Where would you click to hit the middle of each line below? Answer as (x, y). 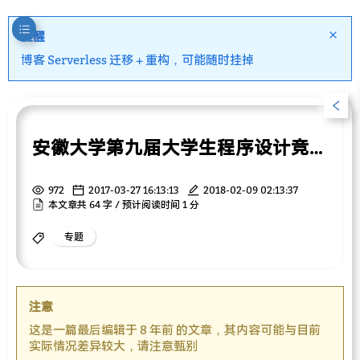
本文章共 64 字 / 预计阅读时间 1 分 (124, 205)
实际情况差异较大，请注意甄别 (113, 346)
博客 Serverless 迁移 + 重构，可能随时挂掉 (137, 59)
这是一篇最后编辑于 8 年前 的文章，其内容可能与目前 (175, 330)
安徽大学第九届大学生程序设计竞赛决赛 (316, 147)
